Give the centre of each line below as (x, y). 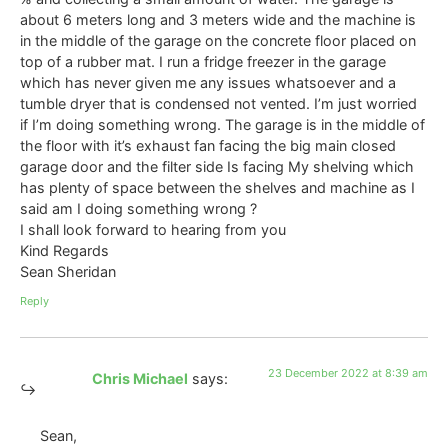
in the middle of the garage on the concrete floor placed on (218, 40)
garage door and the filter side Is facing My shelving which (217, 166)
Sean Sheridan (68, 271)
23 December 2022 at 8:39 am (348, 373)
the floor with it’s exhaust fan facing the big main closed (208, 145)
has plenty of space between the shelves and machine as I (217, 187)
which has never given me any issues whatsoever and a (208, 82)
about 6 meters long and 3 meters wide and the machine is (218, 19)
